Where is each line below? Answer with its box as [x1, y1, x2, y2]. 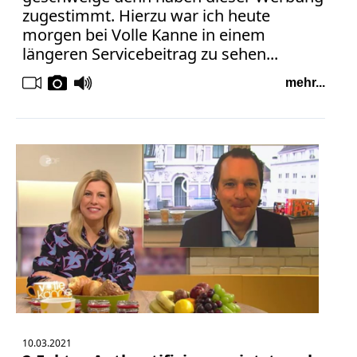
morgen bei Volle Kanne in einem [22, 24, 265, 46]
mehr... [284, 76, 325, 90]
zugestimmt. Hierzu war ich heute [22, 5, 270, 27]
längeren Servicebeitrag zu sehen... [22, 43, 278, 65]
